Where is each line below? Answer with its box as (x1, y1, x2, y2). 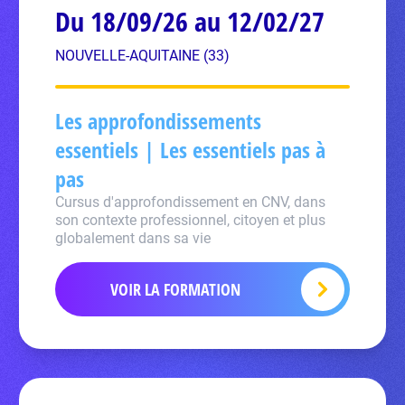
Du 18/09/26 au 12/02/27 (55, 3, 325, 40)
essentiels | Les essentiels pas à (55, 135, 326, 165)
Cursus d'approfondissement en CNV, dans (55, 193, 326, 211)
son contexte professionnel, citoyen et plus (55, 212, 326, 229)
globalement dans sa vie (55, 230, 212, 247)
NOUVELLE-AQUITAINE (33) (55, 47, 231, 64)
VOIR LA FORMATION (109, 278, 240, 300)
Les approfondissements (55, 106, 262, 136)
